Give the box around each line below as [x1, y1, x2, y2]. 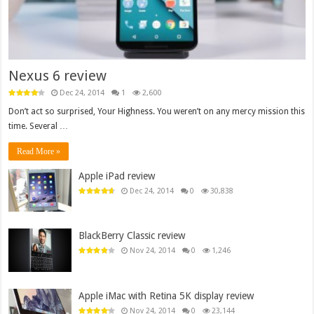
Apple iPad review [78, 170, 156, 182]
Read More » [17, 146, 61, 157]
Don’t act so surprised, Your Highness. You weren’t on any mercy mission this [8, 107, 306, 117]
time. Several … [8, 121, 69, 132]
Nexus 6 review [8, 67, 107, 85]
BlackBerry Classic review [78, 230, 186, 242]
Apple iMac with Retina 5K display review [78, 289, 254, 301]
